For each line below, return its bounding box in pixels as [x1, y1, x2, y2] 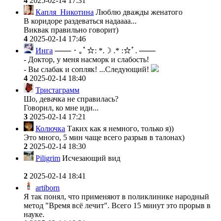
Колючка [36, 124, 65, 133]
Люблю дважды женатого [94, 7, 183, 16]
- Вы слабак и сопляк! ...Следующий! [24, 65, 151, 74]
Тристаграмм [36, 85, 79, 94]
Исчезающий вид [60, 153, 120, 162]
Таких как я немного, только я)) [65, 124, 174, 133]
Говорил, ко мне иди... [24, 103, 99, 112]
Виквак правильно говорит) [24, 25, 120, 34]
